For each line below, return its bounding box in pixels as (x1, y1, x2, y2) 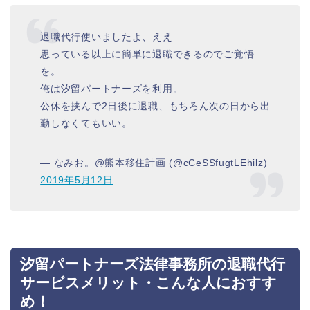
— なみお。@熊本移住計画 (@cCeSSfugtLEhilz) (40, 157, 268, 169)
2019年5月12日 (40, 174, 113, 186)
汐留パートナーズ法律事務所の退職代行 (20, 255, 285, 272)
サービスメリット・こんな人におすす (20, 274, 277, 291)
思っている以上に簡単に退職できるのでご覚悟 (40, 48, 255, 60)
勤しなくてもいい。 (40, 118, 132, 129)
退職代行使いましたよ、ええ (40, 31, 173, 43)
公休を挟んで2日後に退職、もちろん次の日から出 (40, 100, 271, 112)
